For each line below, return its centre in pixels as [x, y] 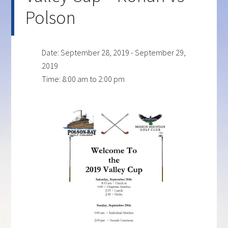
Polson [51, 18]
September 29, [161, 52]
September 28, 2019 [95, 52]
